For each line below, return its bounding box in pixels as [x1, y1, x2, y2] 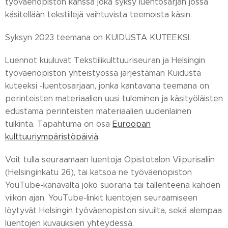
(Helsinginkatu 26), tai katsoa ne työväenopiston [5, 167, 192, 177]
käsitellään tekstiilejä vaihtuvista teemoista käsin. [5, 10, 194, 19]
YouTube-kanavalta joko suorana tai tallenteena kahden [5, 180, 220, 190]
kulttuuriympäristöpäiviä [5, 132, 98, 141]
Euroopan [112, 119, 151, 129]
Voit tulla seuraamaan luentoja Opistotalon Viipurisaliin [5, 155, 215, 164]
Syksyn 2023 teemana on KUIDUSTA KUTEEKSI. [5, 33, 191, 42]
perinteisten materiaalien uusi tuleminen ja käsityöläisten [5, 94, 223, 103]
